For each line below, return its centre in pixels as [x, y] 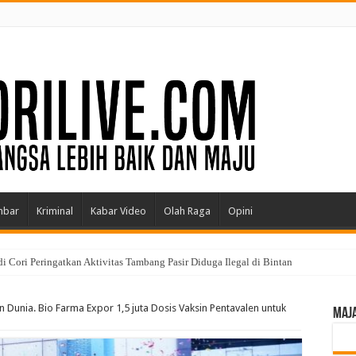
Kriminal [55, 211]
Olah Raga [187, 211]
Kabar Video [118, 211]
